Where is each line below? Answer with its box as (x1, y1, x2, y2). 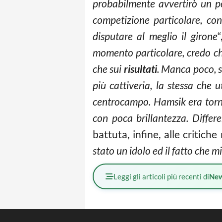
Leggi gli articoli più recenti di (113, 172, 209, 181)
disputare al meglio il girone (93, 30, 218, 42)
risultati (123, 62, 157, 75)
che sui (93, 62, 124, 75)
